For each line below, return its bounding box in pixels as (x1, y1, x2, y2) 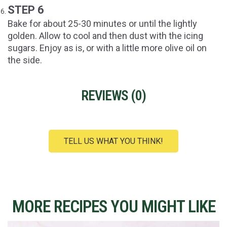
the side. (8, 55, 42, 66)
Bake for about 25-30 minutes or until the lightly (8, 18, 197, 29)
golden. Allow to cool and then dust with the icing (8, 30, 203, 42)
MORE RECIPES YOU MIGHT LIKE (12, 197, 215, 217)
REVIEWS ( (81, 88, 135, 104)
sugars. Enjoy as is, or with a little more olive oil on (8, 43, 207, 54)
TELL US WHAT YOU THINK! (64, 136, 163, 146)
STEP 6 (8, 4, 44, 17)
